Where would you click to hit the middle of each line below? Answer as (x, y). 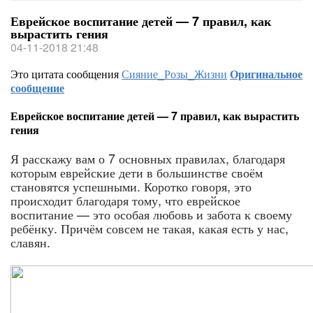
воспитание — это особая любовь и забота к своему (151, 214)
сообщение (37, 88)
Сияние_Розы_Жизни (174, 74)
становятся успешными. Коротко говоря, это (131, 186)
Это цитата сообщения (66, 74)
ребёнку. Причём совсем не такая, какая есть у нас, (150, 228)
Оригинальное (266, 74)
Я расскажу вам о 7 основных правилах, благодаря (148, 158)
